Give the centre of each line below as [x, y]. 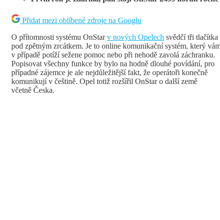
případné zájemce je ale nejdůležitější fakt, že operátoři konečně [110, 72]
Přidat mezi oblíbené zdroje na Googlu [82, 20]
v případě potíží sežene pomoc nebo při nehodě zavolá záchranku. [113, 55]
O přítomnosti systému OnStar [59, 37]
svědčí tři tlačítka [191, 37]
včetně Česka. [33, 90]
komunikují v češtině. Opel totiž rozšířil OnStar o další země [104, 81]
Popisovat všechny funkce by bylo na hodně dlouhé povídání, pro [113, 63]
